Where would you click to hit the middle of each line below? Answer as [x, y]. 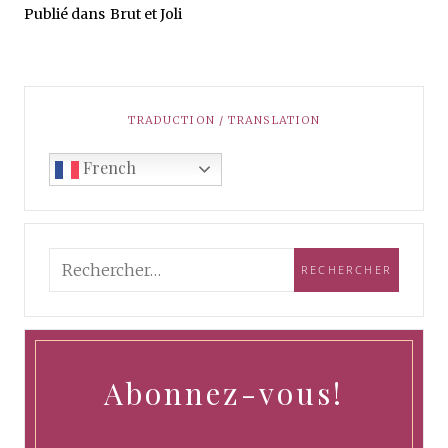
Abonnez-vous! [223, 392]
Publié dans [64, 13]
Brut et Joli [145, 13]
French [107, 167]
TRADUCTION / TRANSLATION [224, 119]
